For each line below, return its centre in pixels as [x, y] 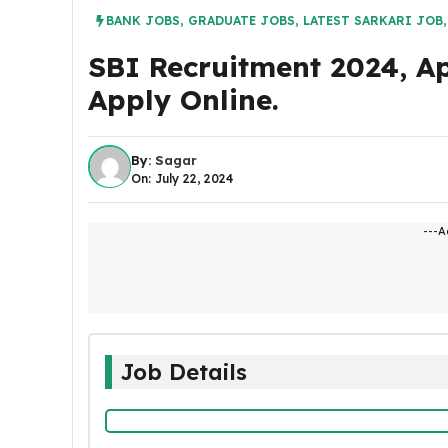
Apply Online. [183, 99]
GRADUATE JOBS [241, 20]
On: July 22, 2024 [182, 178]
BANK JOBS [143, 20]
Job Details [183, 371]
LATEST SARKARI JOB [373, 20]
